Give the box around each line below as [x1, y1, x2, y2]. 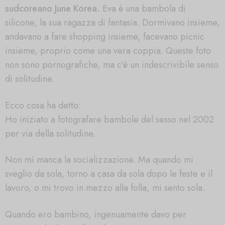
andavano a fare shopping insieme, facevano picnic [5, 30, 204, 43]
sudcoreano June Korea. [5, 2, 100, 15]
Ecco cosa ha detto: [5, 98, 81, 112]
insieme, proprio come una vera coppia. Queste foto [5, 44, 211, 57]
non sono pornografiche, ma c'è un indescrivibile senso [5, 58, 218, 71]
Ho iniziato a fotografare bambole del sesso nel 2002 [5, 113, 214, 126]
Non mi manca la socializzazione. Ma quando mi [5, 153, 193, 167]
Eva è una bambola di [100, 2, 186, 15]
